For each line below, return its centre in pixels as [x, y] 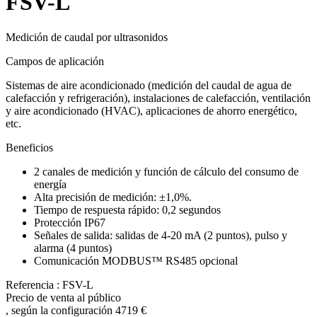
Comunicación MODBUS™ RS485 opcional [136, 260]
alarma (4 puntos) [73, 248]
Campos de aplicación [55, 61]
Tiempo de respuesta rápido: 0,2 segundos [127, 209]
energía [50, 184]
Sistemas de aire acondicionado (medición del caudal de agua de [149, 85]
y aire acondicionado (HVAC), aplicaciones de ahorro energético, [151, 110]
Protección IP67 [70, 222]
